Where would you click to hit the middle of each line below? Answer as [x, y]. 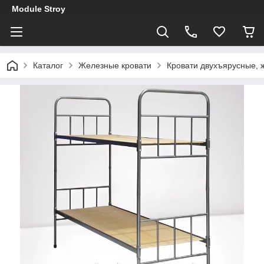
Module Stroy [39, 9]
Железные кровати [115, 65]
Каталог [48, 65]
